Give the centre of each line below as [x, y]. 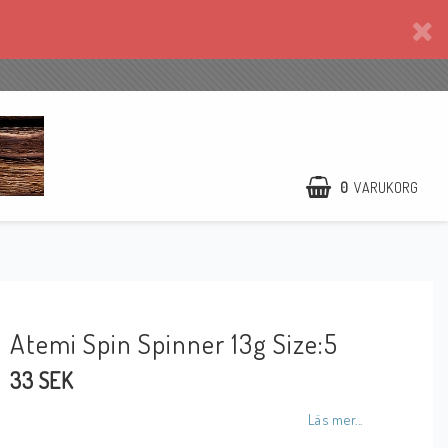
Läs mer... [335, 419]
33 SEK [42, 380]
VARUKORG [386, 187]
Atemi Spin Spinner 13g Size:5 [174, 343]
